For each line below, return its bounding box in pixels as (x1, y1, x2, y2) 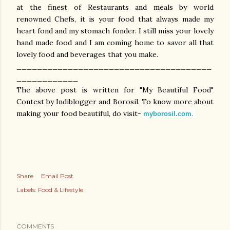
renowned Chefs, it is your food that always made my (16, 14, 214, 24)
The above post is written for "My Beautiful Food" (16, 85, 214, 94)
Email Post (41, 172, 73, 180)
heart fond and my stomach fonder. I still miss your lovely (16, 26, 214, 35)
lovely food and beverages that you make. (16, 50, 158, 59)
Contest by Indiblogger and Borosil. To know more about (16, 97, 214, 106)
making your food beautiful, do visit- (16, 109, 143, 118)
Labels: (16, 186, 36, 194)
